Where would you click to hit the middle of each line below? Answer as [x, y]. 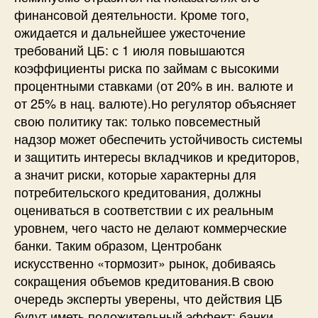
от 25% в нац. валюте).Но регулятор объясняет [155, 103]
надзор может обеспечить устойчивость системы [158, 138]
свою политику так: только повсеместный [137, 120]
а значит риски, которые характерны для [135, 174]
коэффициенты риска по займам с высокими [147, 67]
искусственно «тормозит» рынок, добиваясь [145, 262]
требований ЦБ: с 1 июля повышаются [130, 49]
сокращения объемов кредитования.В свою [144, 280]
